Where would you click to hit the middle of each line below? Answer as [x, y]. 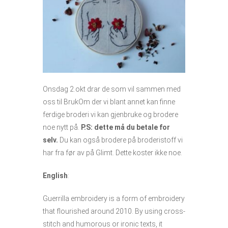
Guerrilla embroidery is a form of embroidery [114, 199]
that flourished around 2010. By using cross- [114, 211]
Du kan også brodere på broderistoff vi [120, 140]
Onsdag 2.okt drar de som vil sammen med [112, 89]
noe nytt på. [62, 127]
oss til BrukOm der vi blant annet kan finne [109, 102]
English [55, 176]
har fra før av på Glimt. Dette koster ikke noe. [112, 153]
